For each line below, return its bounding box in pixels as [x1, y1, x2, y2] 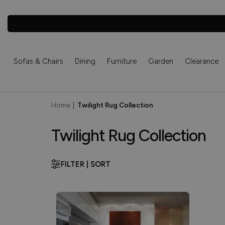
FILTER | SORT [61, 160, 110, 169]
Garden [148, 57, 173, 66]
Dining [74, 57, 95, 66]
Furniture [106, 57, 137, 66]
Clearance [184, 57, 218, 66]
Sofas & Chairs [13, 57, 63, 66]
